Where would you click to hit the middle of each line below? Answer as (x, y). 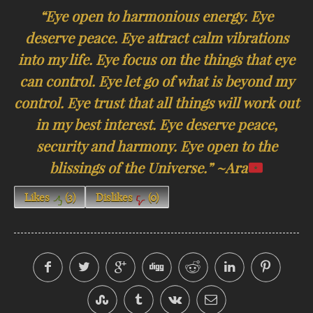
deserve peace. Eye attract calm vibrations (156, 38)
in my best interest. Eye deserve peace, (156, 125)
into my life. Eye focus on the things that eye (156, 60)
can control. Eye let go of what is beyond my (156, 82)
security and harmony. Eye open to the (156, 147)
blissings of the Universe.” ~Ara (149, 168)
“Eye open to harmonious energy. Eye (156, 17)
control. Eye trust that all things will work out (156, 103)
